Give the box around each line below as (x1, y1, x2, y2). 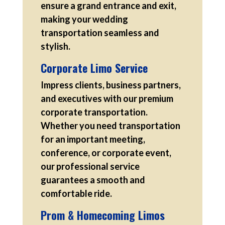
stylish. (40, 40, 70, 52)
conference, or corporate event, (40, 147, 171, 158)
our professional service (40, 160, 140, 172)
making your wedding (40, 13, 128, 25)
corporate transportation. (40, 106, 148, 118)
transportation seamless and (40, 27, 159, 38)
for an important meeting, (40, 133, 145, 145)
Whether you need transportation (40, 120, 180, 131)
